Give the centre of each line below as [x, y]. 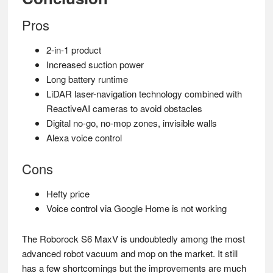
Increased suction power [95, 65]
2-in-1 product [73, 50]
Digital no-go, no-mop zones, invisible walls [131, 123]
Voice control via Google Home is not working [136, 208]
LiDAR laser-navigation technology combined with [144, 94]
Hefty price [68, 194]
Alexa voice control [84, 138]
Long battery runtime [87, 79]
